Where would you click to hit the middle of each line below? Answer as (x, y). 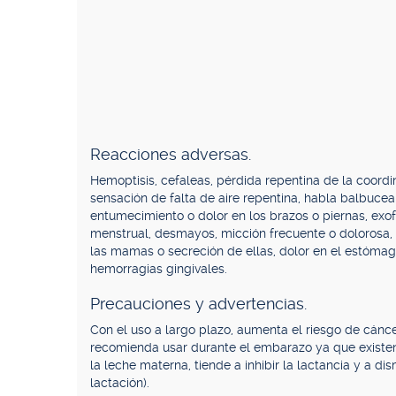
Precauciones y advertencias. (198, 304)
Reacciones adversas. (171, 154)
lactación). (120, 383)
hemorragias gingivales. (159, 269)
